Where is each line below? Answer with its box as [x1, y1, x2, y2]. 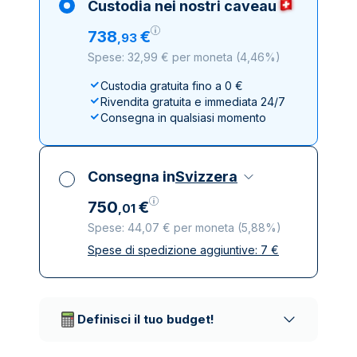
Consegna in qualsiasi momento [100, 111, 266, 124]
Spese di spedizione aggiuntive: [88, 243, 261, 257]
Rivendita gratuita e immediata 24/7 [100, 95, 285, 108]
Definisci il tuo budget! [77, 312, 214, 327]
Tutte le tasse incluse [100, 249, 211, 263]
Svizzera [175, 168, 237, 185]
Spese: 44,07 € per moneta [88, 221, 234, 234]
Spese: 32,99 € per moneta [88, 50, 233, 64]
